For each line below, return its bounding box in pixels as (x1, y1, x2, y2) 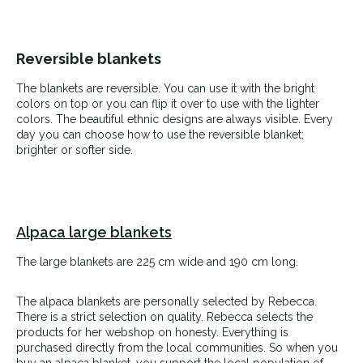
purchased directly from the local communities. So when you (16, 340, 338, 354)
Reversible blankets (16, 49, 161, 67)
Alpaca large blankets (16, 223, 172, 241)
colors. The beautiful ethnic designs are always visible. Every (16, 112, 333, 126)
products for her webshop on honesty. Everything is (16, 325, 288, 339)
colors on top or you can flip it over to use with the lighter (16, 96, 319, 110)
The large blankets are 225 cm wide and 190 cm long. (16, 254, 301, 268)
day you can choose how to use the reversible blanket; (16, 127, 304, 141)
